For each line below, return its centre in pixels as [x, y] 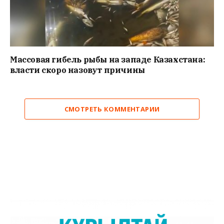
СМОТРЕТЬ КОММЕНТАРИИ [112, 109]
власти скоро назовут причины [77, 70]
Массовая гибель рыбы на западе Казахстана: [108, 60]
